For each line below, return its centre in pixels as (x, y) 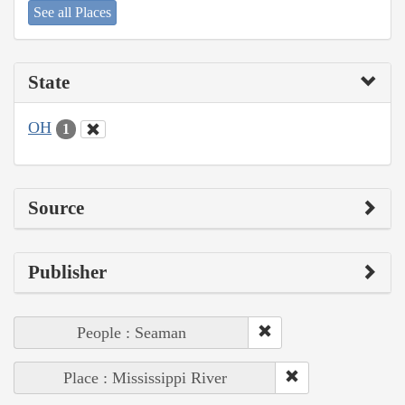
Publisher (67, 272)
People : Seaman (132, 332)
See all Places (72, 13)
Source (56, 207)
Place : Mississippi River (145, 377)
